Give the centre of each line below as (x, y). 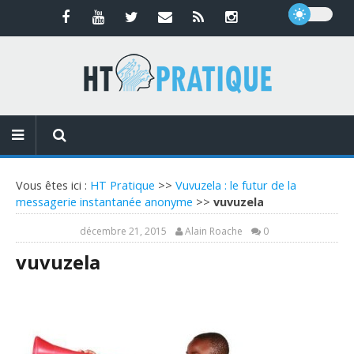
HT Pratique (122, 185)
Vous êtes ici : (53, 185)
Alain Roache (214, 231)
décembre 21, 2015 (123, 231)
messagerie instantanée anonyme (104, 202)
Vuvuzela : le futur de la (236, 185)
